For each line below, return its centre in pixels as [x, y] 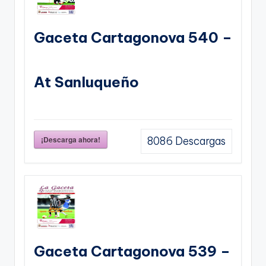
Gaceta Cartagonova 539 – [132, 251]
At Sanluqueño [86, 82]
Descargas [199, 141]
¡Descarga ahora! [71, 139]
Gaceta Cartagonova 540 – [133, 37]
